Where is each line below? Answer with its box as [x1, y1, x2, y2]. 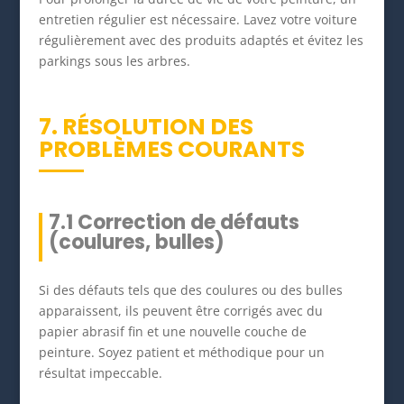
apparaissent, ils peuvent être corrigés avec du [38, 301, 323, 319]
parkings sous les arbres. [38, 51, 190, 69]
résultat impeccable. [38, 363, 162, 381]
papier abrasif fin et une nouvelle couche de [38, 322, 307, 340]
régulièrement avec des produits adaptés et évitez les [38, 31, 363, 49]
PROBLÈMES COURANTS [38, 133, 305, 165]
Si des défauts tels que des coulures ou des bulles [38, 280, 343, 298]
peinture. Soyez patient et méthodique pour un [38, 343, 325, 361]
